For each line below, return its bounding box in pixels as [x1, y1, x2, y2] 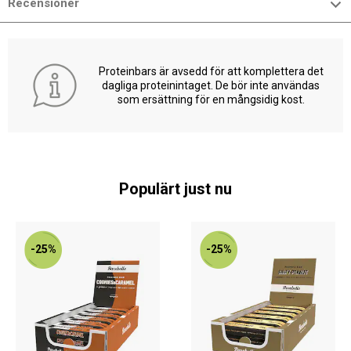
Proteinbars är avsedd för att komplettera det [98, 64, 324, 78]
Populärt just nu [119, 179, 232, 198]
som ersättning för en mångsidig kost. [117, 92, 305, 106]
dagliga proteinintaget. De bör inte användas [102, 78, 320, 92]
